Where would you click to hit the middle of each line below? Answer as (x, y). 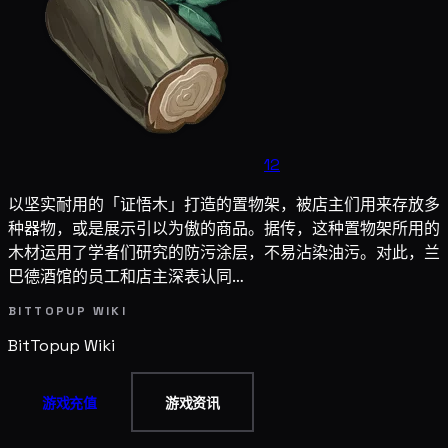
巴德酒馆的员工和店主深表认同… (126, 276)
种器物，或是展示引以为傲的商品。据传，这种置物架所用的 (224, 228)
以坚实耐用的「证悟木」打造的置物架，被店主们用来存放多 (224, 204)
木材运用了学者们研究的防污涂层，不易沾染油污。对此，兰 (224, 252)
